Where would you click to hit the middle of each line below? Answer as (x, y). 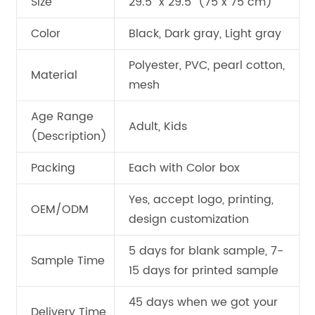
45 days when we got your (203, 302)
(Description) (69, 136)
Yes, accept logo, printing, (201, 199)
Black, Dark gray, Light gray (205, 33)
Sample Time (67, 261)
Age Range (62, 116)
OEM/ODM (59, 209)
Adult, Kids (157, 126)
